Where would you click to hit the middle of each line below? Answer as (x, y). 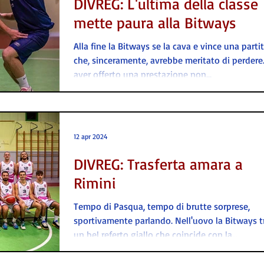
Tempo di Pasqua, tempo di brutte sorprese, (162, 206)
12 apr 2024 (90, 136)
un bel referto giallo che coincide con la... (156, 234)
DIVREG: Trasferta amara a (158, 164)
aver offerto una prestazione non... (143, 75)
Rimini (95, 182)
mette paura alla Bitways (155, 23)
